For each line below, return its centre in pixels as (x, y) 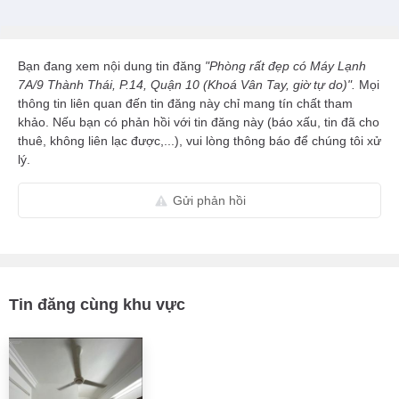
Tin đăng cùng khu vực (97, 305)
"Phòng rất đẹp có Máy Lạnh (285, 66)
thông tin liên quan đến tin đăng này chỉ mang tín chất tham (185, 104)
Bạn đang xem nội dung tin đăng (111, 66)
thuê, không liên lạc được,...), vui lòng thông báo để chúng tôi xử (199, 141)
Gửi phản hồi (209, 201)
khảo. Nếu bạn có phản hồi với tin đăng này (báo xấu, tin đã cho (199, 122)
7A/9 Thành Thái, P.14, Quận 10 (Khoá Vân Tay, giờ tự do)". (188, 85)
